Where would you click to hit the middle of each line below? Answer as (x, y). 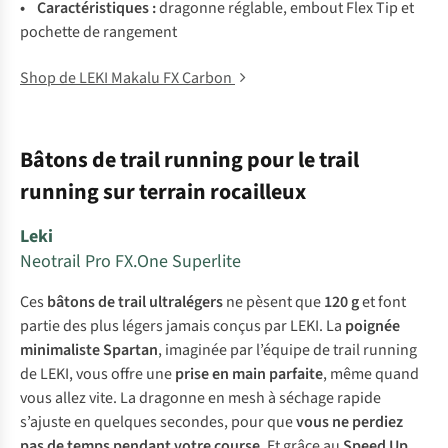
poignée (372, 326)
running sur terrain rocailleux (163, 192)
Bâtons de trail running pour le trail (189, 160)
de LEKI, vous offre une (97, 374)
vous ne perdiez (349, 422)
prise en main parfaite (249, 374)
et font (382, 302)
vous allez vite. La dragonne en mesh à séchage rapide (200, 398)
